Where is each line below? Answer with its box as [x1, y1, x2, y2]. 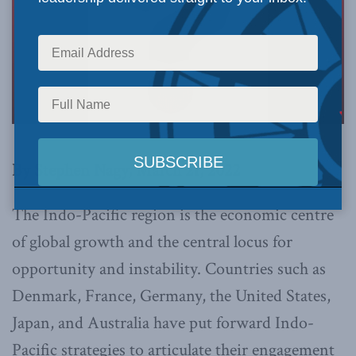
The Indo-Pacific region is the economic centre [12, 203, 334, 226]
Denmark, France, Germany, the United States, [12, 284, 331, 308]
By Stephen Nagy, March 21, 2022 [12, 158, 240, 182]
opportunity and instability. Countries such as [12, 257, 326, 281]
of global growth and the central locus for [12, 230, 292, 253]
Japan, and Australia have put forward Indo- [12, 311, 314, 335]
